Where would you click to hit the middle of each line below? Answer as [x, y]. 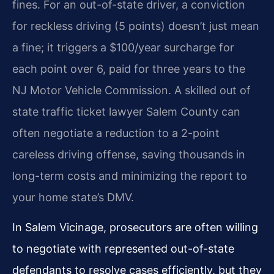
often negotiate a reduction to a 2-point [116, 133]
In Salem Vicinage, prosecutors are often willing [135, 227]
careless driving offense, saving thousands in [129, 154]
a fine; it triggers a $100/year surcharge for [123, 47]
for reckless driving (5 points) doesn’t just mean [136, 26]
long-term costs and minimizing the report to [130, 176]
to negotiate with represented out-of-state [123, 248]
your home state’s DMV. [73, 197]
